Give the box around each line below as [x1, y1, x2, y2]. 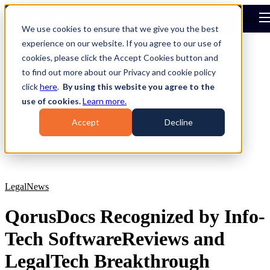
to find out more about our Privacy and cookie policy [22, 67, 216, 77]
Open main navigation [172, 14, 257, 25]
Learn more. [83, 96, 127, 106]
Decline [164, 117, 193, 128]
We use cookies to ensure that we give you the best [22, 24, 219, 34]
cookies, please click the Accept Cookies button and [22, 52, 218, 63]
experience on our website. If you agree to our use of [22, 38, 221, 48]
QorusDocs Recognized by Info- [5, 205, 265, 227]
